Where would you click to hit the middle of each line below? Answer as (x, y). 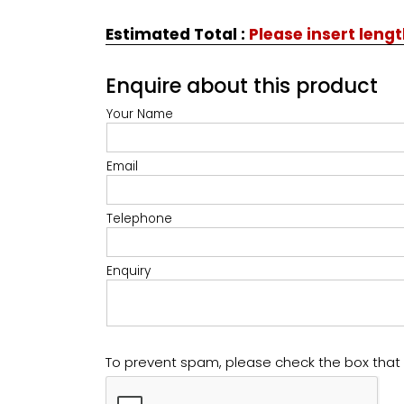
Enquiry (129, 271)
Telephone (139, 218)
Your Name (140, 114)
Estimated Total (173, 34)
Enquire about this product (242, 85)
